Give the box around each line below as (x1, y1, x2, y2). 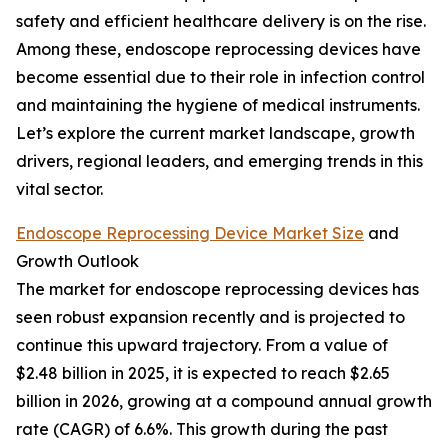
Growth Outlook (16, 251, 139, 272)
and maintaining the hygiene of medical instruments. (16, 95, 420, 116)
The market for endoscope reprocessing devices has (16, 279, 419, 300)
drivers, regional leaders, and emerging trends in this (16, 151, 423, 172)
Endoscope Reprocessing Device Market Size (16, 223, 364, 244)
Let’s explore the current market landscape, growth (16, 123, 415, 144)
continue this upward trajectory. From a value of (16, 335, 388, 356)
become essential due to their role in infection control (16, 67, 425, 88)
